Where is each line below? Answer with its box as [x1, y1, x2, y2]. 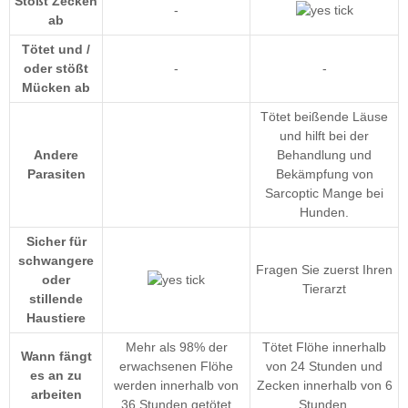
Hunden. [300, 204, 349, 219]
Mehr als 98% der [125, 339, 228, 354]
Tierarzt [302, 280, 346, 296]
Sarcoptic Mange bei [265, 185, 383, 200]
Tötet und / [22, 41, 90, 56]
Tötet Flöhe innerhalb [262, 339, 386, 354]
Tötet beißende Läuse [260, 108, 388, 124]
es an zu [30, 367, 82, 382]
